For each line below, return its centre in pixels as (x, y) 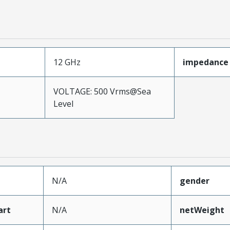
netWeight (202, 210)
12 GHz (67, 62)
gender (194, 181)
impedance (205, 62)
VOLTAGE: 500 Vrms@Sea (102, 92)
